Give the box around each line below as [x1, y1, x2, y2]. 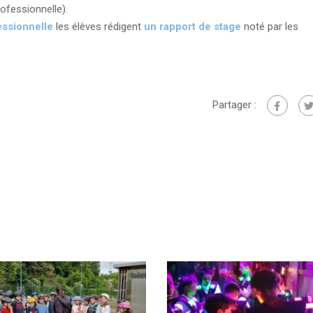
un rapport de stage [143, 20, 241, 33]
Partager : [212, 98, 256, 111]
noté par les [240, 20, 298, 33]
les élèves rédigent [52, 20, 144, 33]
